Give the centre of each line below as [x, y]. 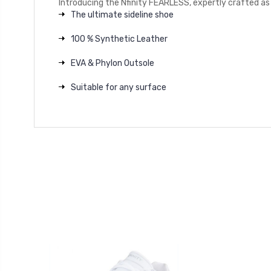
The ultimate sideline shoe [122, 15]
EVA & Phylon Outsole [113, 63]
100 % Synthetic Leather [119, 39]
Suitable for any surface [119, 87]
